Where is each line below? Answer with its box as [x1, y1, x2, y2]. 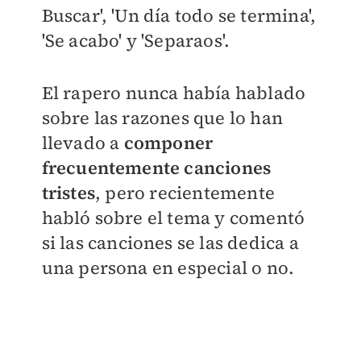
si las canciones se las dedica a [41, 230, 299, 255]
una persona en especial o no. [41, 255, 295, 280]
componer [123, 131, 214, 156]
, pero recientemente [94, 180, 275, 205]
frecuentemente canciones [41, 156, 272, 180]
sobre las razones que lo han [41, 106, 284, 131]
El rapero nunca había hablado [41, 81, 306, 106]
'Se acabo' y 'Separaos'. [41, 28, 230, 53]
